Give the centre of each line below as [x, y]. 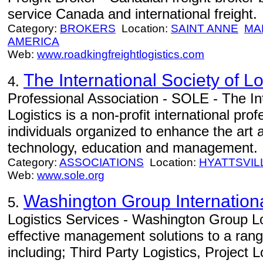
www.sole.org [71, 175]
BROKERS [88, 28]
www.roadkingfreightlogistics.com [121, 54]
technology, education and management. [133, 148]
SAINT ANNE [205, 28]
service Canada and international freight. [132, 14]
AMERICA [33, 41]
